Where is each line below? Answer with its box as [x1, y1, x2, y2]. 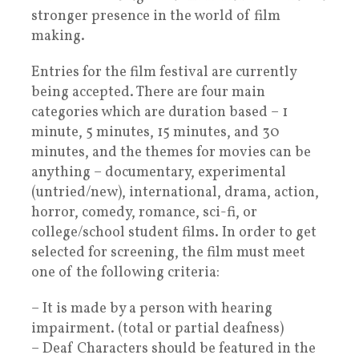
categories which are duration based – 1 [31, 103, 288, 123]
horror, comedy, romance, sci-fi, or [31, 203, 257, 224]
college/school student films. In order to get [31, 223, 317, 244]
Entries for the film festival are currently [31, 63, 296, 83]
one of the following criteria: [31, 263, 220, 284]
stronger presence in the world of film [31, 6, 280, 27]
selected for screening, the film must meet [31, 243, 305, 264]
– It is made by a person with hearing [31, 299, 272, 320]
